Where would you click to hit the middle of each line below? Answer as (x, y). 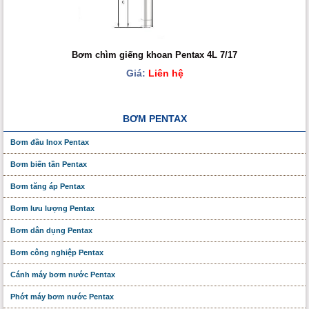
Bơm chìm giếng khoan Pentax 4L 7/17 (154, 55)
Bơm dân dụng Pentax (51, 231)
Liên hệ (164, 73)
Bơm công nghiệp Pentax (57, 253)
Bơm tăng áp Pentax (48, 187)
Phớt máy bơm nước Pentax (62, 297)
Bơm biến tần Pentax (49, 165)
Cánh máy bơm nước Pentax (63, 275)
